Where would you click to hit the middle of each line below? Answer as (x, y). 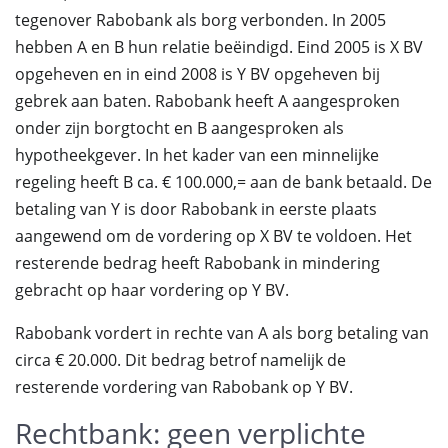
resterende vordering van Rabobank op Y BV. (184, 387)
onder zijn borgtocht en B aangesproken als (179, 128)
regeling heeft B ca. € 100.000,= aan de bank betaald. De (223, 182)
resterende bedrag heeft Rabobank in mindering (197, 263)
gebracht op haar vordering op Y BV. (152, 290)
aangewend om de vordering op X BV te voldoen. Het (213, 236)
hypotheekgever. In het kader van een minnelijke (197, 155)
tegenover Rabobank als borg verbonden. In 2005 (200, 20)
